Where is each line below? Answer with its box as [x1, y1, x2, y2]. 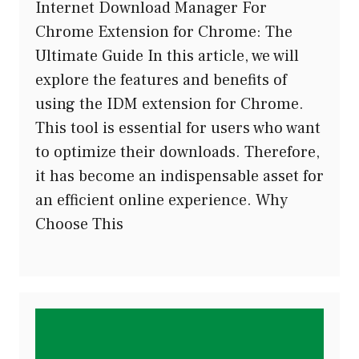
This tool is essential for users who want [35, 117, 321, 139]
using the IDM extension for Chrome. [35, 93, 304, 115]
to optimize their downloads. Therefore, [35, 141, 320, 163]
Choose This [35, 213, 123, 235]
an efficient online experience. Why [35, 189, 288, 211]
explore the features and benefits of [35, 69, 287, 91]
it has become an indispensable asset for [35, 165, 324, 187]
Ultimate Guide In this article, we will [35, 45, 299, 67]
